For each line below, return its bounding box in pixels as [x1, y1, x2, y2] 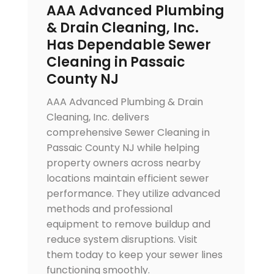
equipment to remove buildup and [46, 217, 210, 232]
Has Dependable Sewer [46, 35, 211, 55]
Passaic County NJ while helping [46, 141, 199, 155]
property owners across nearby [46, 156, 201, 171]
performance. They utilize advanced [46, 187, 220, 201]
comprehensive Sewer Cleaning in [46, 125, 210, 140]
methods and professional [46, 202, 172, 217]
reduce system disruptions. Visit [46, 232, 198, 247]
